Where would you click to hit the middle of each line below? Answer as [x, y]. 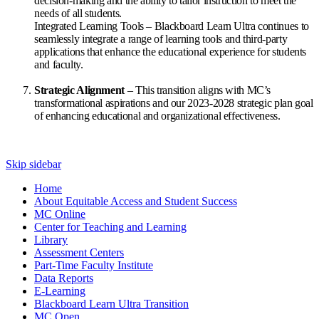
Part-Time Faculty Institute [94, 265]
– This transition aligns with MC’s [199, 90]
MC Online [60, 214]
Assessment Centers [79, 252]
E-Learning [60, 291]
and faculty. [59, 64]
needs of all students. [79, 13]
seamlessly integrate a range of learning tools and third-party [161, 38]
